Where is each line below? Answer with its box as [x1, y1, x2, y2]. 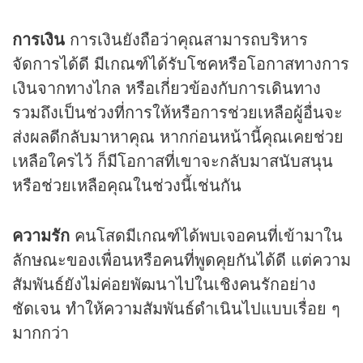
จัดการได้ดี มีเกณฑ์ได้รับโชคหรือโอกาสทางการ [12, 51, 349, 75]
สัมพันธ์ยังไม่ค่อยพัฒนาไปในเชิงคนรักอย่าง [12, 271, 316, 296]
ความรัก [12, 223, 70, 247]
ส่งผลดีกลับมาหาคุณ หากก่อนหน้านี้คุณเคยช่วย [12, 124, 344, 148]
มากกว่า [12, 320, 69, 344]
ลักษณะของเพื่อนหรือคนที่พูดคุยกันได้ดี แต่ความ [12, 247, 351, 271]
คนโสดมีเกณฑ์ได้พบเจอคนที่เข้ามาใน [70, 223, 343, 247]
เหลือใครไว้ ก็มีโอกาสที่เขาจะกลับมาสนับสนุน [12, 148, 333, 173]
